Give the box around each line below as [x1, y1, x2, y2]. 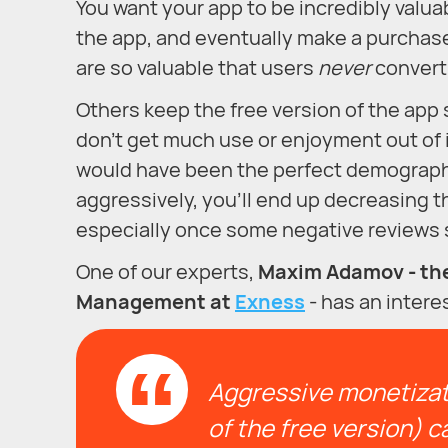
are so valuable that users [76, 53, 318, 81]
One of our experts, [76, 257, 258, 285]
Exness [235, 287, 305, 315]
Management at [76, 287, 235, 315]
